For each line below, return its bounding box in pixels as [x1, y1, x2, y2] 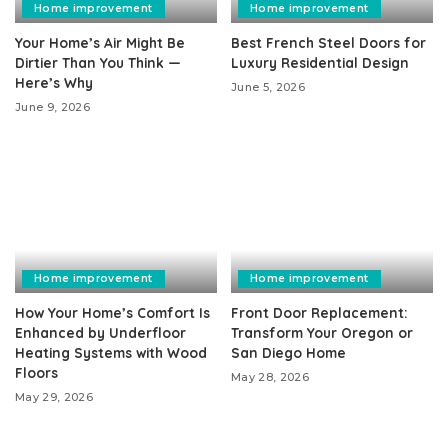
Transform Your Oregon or [231, 323, 413, 341]
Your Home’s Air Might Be [15, 34, 185, 52]
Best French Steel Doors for [231, 34, 426, 52]
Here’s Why [15, 74, 93, 92]
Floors [15, 363, 58, 381]
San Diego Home [231, 343, 346, 361]
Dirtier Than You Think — [15, 54, 181, 72]
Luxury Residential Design [231, 54, 409, 72]
